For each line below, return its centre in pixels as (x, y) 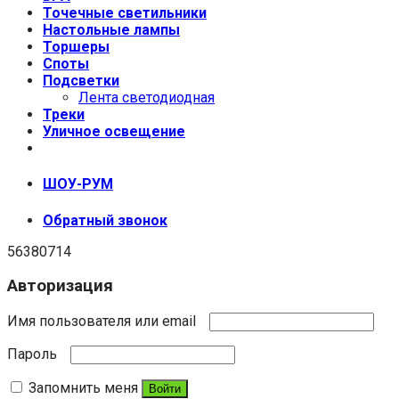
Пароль (34, 354)
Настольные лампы (111, 30)
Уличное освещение (114, 131)
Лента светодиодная (147, 98)
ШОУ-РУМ (78, 184)
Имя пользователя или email (103, 321)
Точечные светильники (125, 13)
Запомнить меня (83, 387)
